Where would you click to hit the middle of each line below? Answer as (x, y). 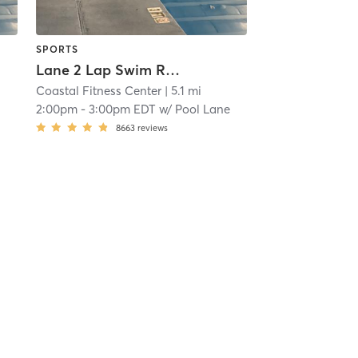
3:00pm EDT (122, 109)
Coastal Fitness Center (98, 91)
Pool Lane (202, 109)
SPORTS (57, 49)
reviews (152, 128)
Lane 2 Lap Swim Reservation (172, 70)
